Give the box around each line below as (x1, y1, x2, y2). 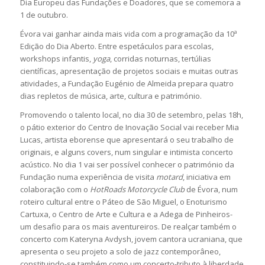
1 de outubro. (20, 9, 70, 20)
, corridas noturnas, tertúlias (109, 53, 211, 64)
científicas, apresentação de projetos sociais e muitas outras (20, 65, 238, 76)
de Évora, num (184, 183, 238, 195)
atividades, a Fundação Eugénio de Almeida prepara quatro (20, 77, 234, 89)
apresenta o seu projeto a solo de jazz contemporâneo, (20, 245, 221, 257)
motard (156, 171, 183, 182)
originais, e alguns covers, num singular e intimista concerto (20, 146, 233, 157)
